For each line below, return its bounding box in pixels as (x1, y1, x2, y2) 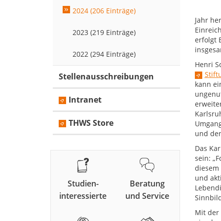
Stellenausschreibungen (59, 71, 154, 82)
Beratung (129, 178, 165, 189)
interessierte (59, 190, 107, 202)
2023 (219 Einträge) (73, 28, 136, 37)
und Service (125, 190, 169, 202)
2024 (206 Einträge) (73, 6, 136, 16)
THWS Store (69, 117, 113, 129)
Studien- (67, 178, 99, 189)
